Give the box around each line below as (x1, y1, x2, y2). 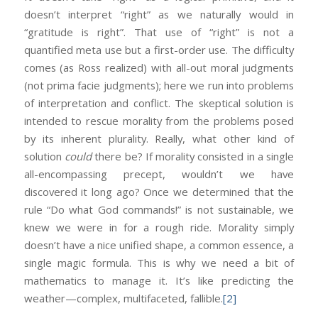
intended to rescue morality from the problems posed (23, 113, 295, 128)
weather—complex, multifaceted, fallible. (23, 290, 223, 305)
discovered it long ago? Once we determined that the (23, 184, 295, 199)
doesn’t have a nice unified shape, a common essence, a (23, 237, 295, 252)
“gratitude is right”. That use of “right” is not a (23, 24, 295, 39)
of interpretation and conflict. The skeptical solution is (23, 95, 295, 110)
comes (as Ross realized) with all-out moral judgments (23, 60, 295, 75)
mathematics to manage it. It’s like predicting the (23, 273, 295, 287)
